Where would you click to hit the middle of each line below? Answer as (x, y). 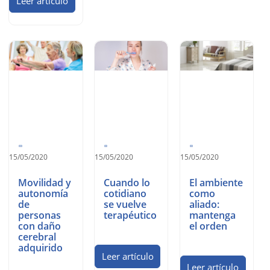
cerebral (37, 237)
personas (40, 215)
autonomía (43, 194)
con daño (40, 226)
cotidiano (125, 194)
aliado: (204, 205)
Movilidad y (45, 183)
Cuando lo (127, 183)
